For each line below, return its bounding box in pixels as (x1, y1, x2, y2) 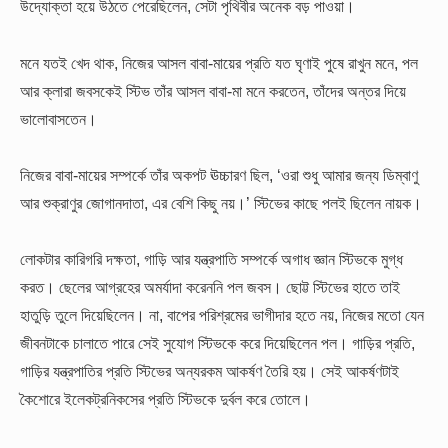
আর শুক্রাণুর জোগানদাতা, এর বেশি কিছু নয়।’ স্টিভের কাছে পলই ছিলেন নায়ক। (20, 193, 422, 212)
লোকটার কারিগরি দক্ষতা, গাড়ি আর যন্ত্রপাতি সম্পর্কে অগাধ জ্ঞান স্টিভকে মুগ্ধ (20, 250, 403, 269)
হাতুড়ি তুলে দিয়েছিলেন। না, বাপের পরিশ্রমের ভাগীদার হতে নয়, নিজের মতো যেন (20, 306, 424, 325)
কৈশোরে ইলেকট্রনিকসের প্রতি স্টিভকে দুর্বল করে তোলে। (20, 390, 311, 409)
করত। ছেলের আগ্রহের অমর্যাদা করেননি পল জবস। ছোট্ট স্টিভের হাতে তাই (20, 278, 400, 297)
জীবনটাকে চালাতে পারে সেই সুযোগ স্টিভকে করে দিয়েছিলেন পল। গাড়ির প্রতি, (20, 334, 415, 353)
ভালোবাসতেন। (20, 109, 97, 128)
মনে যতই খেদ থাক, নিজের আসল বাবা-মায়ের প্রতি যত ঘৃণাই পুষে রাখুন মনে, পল (20, 53, 418, 72)
